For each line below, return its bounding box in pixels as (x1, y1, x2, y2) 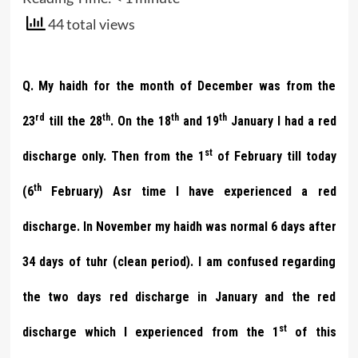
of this (287, 324, 336, 340)
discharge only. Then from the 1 (22, 148, 205, 164)
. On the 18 (109, 113, 171, 129)
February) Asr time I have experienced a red (41, 183, 336, 199)
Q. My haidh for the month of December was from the (22, 78, 336, 93)
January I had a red (226, 113, 336, 129)
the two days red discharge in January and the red (22, 288, 336, 304)
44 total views (45, 15, 135, 33)
